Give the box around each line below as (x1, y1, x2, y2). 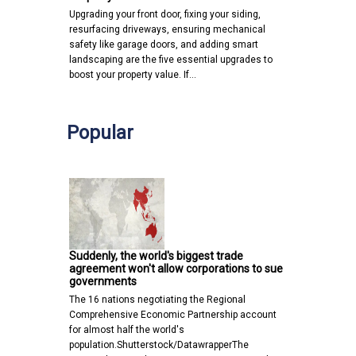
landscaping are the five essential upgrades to (69, 53, 273, 65)
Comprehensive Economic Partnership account (69, 308, 277, 320)
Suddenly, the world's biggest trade (69, 249, 243, 262)
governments (69, 274, 137, 288)
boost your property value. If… (69, 68, 196, 80)
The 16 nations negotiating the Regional (69, 293, 246, 305)
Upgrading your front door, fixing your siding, (69, 8, 261, 20)
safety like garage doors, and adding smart (69, 38, 258, 50)
